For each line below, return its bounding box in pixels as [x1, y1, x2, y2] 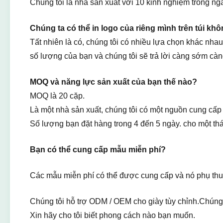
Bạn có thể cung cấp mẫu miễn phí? [30, 145, 166, 154]
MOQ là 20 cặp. [30, 92, 85, 100]
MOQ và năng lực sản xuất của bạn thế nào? [30, 78, 197, 86]
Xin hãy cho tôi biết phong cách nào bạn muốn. [30, 211, 195, 220]
